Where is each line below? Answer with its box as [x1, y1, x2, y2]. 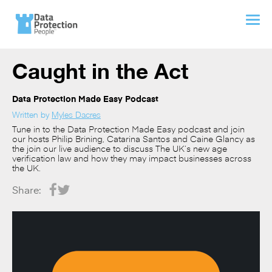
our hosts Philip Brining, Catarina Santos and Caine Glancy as [12, 135, 255, 144]
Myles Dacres [52, 109, 101, 120]
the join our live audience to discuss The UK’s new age [12, 145, 227, 154]
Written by [12, 109, 52, 120]
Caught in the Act [12, 58, 188, 84]
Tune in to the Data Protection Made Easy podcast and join [12, 126, 245, 134]
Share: [12, 186, 41, 196]
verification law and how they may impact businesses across [12, 155, 251, 163]
